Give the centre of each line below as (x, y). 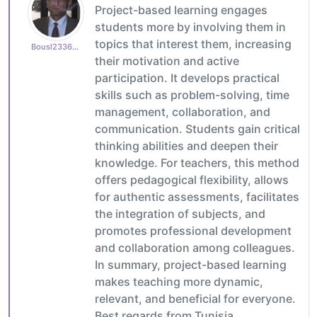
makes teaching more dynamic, (179, 281)
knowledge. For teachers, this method (197, 162)
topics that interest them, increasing (193, 44)
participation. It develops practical (187, 77)
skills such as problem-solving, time (192, 94)
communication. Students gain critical (197, 128)
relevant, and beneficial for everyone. (195, 298)
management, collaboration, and (183, 111)
